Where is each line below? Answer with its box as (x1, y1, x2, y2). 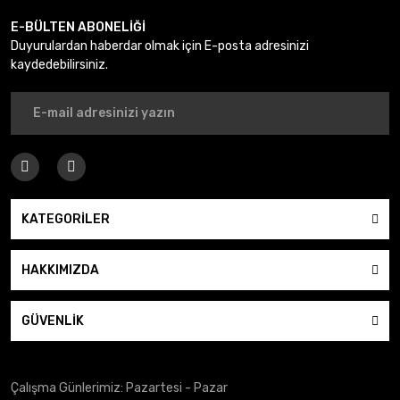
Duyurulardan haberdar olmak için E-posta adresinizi (11, 37, 309, 54)
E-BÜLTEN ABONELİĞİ (11, 19, 146, 35)
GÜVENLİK (21, 312, 84, 329)
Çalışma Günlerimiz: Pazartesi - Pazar (11, 379, 228, 396)
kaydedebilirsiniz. (11, 56, 108, 72)
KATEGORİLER (21, 211, 110, 227)
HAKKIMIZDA (21, 262, 99, 278)
